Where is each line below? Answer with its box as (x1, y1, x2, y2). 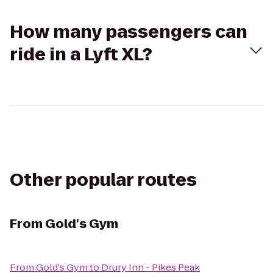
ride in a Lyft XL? (10, 43, 152, 66)
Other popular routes (10, 168, 197, 192)
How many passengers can (10, 20, 247, 44)
